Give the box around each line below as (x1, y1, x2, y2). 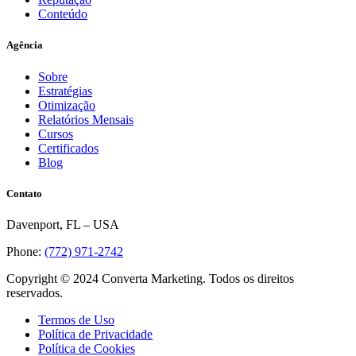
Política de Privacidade (38, 327, 153, 341)
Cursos (38, 126, 73, 141)
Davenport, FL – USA (6, 217, 119, 231)
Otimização (38, 98, 95, 112)
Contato (6, 187, 42, 199)
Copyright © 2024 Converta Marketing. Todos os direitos (6, 271, 294, 285)
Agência (6, 39, 43, 52)
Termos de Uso (38, 312, 114, 327)
